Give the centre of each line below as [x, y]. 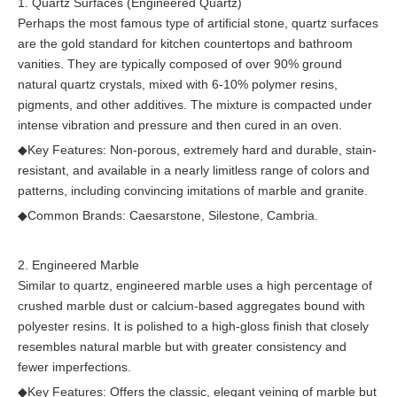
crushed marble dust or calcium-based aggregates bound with [191, 306]
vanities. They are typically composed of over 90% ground [180, 64]
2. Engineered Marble [78, 265]
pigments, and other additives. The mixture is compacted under [195, 105]
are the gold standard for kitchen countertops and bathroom [185, 43]
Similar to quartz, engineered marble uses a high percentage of [195, 285]
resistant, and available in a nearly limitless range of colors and [194, 170]
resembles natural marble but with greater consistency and [182, 346]
